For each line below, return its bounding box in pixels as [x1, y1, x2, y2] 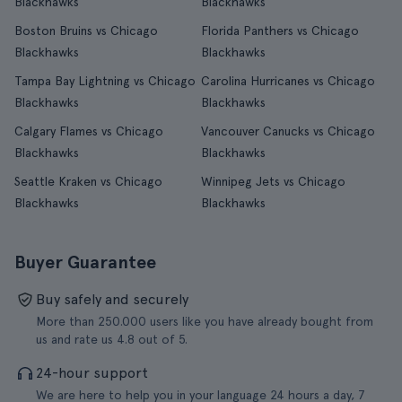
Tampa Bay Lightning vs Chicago [14, 74, 196, 88]
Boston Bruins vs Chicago [14, 23, 158, 38]
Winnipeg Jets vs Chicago [201, 174, 345, 188]
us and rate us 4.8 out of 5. [36, 332, 188, 346]
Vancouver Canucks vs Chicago [201, 124, 375, 138]
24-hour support [36, 364, 148, 381]
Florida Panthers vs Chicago [201, 23, 359, 38]
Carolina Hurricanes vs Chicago [201, 74, 375, 88]
